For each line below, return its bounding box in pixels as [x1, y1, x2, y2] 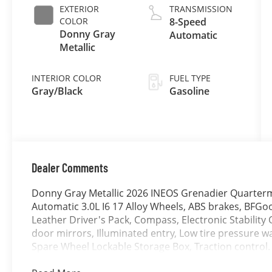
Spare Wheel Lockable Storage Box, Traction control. [32, 239, 271, 253]
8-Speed [169, 15, 206, 29]
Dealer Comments [32, 160, 109, 175]
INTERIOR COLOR [32, 72, 102, 84]
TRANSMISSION [169, 2, 233, 15]
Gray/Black [32, 84, 83, 98]
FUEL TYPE [169, 72, 211, 84]
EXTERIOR [59, 2, 100, 15]
